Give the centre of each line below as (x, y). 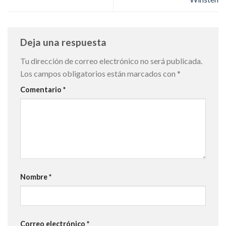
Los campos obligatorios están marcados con (99, 74)
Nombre (35, 177)
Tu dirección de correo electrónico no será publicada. (111, 61)
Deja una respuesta (64, 42)
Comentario (42, 90)
